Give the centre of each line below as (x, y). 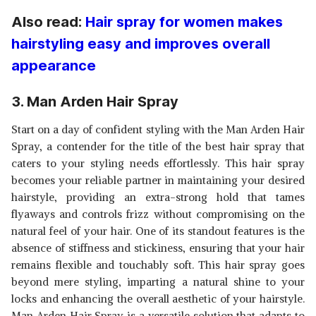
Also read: (48, 22)
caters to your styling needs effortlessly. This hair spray (158, 163)
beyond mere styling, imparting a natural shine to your (158, 282)
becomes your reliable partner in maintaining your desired (158, 180)
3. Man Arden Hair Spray (95, 102)
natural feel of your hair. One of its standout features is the (158, 231)
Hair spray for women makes (184, 22)
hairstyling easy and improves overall (141, 44)
